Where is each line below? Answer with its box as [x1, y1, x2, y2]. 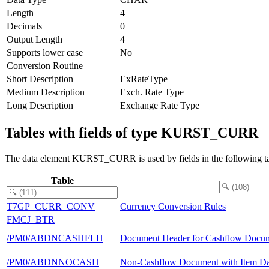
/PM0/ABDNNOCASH [7, 256, 99, 267]
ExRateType [120, 73, 168, 84]
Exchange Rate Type [120, 100, 199, 110]
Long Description [7, 100, 73, 110]
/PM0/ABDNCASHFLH [7, 232, 103, 243]
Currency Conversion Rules [120, 201, 226, 211]
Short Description [7, 73, 73, 84]
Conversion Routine [7, 60, 83, 71]
